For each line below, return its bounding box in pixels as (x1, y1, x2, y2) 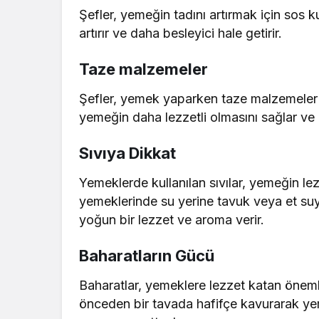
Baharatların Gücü (79, 246, 214, 265)
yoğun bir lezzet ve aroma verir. (79, 211, 265, 227)
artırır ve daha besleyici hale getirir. (79, 25, 283, 41)
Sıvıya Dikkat (79, 143, 176, 162)
